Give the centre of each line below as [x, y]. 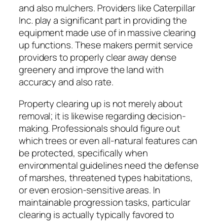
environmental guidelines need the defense [109, 165]
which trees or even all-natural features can [108, 140]
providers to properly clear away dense [98, 57]
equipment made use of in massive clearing [107, 33]
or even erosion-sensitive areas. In [90, 190]
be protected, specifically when [83, 153]
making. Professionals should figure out [100, 128]
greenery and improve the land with [91, 70]
